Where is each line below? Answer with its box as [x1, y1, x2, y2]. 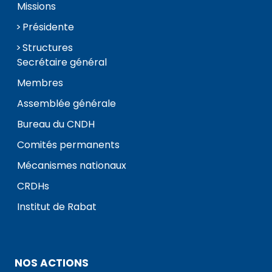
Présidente [22, 20, 74, 35]
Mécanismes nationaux [17, 158, 126, 173]
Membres [17, 76, 63, 90]
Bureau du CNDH [17, 117, 95, 132]
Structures [22, 41, 73, 55]
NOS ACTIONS [15, 256, 89, 271]
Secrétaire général [17, 55, 107, 70]
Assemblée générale [17, 97, 116, 111]
